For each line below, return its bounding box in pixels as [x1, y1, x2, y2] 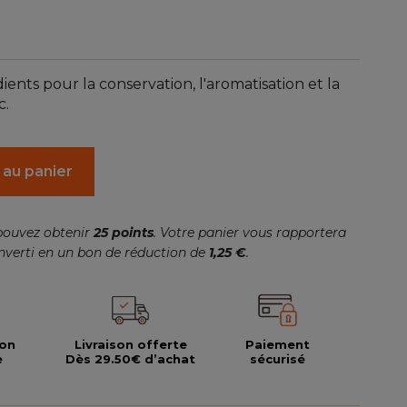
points [112, 223, 154, 241]
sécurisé [250, 351, 305, 366]
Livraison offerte [74, 336, 187, 352]
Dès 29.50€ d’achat [65, 351, 195, 366]
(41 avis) [45, 21, 96, 39]
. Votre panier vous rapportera [154, 223, 346, 241]
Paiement [245, 336, 310, 352]
